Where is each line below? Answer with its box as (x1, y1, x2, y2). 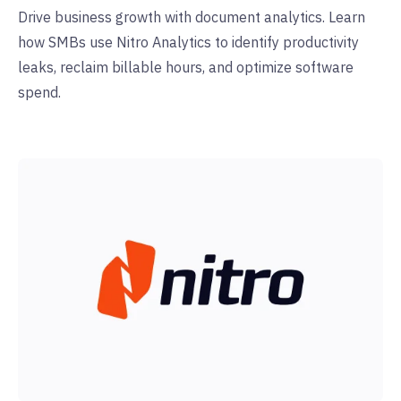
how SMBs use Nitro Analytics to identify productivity (18, 33, 359, 52)
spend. (18, 83, 61, 102)
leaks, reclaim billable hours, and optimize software (18, 58, 354, 77)
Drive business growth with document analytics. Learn (18, 8, 365, 27)
